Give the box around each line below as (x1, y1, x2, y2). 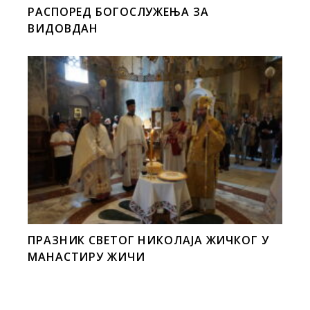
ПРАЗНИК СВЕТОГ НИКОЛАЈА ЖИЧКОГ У (28, 232, 269, 248)
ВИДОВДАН (28, 20, 99, 36)
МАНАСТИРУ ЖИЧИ (28, 249, 145, 265)
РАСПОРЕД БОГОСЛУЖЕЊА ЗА (28, 3, 209, 19)
